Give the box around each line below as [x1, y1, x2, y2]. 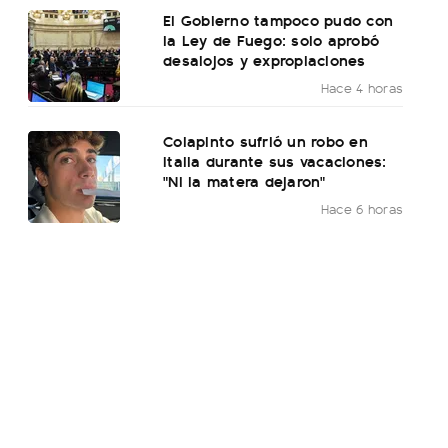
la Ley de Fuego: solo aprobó [163, 28, 380, 52]
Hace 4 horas [320, 78, 404, 98]
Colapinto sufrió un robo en [163, 129, 368, 153]
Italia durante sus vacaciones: [163, 149, 387, 173]
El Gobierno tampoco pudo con [163, 8, 394, 32]
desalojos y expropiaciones [163, 48, 366, 72]
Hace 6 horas [320, 199, 404, 219]
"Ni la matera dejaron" [163, 169, 326, 193]
